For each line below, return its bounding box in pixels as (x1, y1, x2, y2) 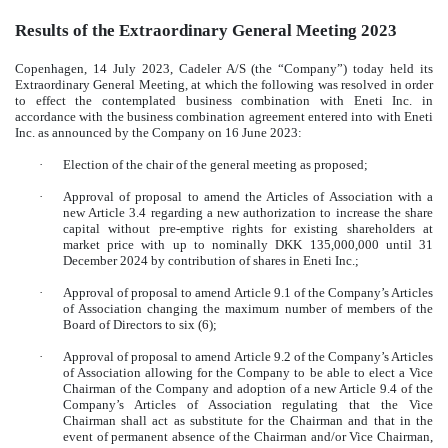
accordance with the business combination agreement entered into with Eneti (15, 108, 433, 124)
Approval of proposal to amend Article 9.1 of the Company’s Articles (63, 284, 433, 300)
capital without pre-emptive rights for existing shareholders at (63, 220, 433, 236)
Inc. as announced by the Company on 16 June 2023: (15, 124, 302, 140)
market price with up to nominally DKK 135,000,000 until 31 (63, 236, 433, 252)
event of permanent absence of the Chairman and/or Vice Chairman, (63, 428, 433, 444)
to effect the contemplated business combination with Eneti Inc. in (15, 92, 433, 108)
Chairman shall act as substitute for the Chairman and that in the (63, 412, 433, 428)
